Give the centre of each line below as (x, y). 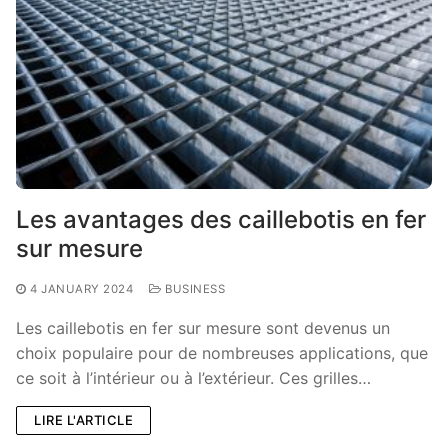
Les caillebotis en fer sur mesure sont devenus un (203, 327)
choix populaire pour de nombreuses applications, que (222, 352)
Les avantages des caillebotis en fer (221, 219)
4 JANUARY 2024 (81, 288)
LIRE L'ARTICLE (83, 419)
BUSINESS (193, 288)
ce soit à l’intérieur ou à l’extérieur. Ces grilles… (193, 377)
